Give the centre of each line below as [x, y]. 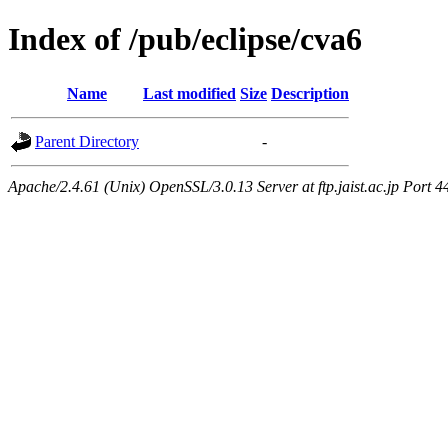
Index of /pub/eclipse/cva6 [185, 39]
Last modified [189, 93]
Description [310, 93]
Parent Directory [87, 141]
